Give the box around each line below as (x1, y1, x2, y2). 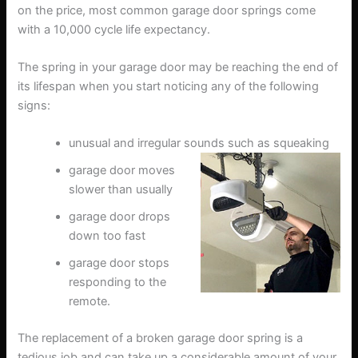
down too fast (69, 229, 146, 244)
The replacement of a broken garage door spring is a (18, 331, 304, 346)
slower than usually (69, 182, 173, 197)
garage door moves (69, 163, 176, 178)
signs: (18, 97, 51, 113)
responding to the (69, 275, 167, 290)
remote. (69, 294, 111, 309)
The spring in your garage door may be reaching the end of (18, 59, 339, 74)
